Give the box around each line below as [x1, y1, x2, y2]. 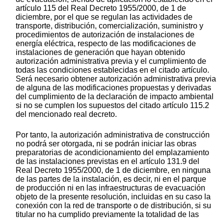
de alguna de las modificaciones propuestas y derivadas [16, 83, 211, 92]
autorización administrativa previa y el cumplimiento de [16, 57, 206, 66]
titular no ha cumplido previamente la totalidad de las [16, 210, 199, 219]
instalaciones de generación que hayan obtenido [16, 48, 185, 57]
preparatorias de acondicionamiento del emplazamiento [16, 148, 209, 157]
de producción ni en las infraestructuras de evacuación [16, 184, 205, 192]
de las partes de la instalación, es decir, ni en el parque [16, 175, 206, 184]
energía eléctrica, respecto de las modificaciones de [16, 39, 196, 48]
